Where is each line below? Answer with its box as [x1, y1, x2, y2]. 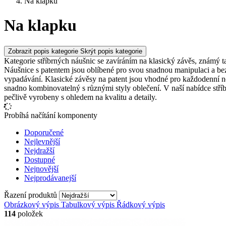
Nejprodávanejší [24, 173, 76, 182]
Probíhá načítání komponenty [4, 110, 97, 120]
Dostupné [24, 155, 55, 164]
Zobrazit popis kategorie [8, 47, 78, 55]
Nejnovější [24, 164, 59, 173]
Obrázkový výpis [4, 200, 59, 209]
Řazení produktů [4, 190, 59, 199]
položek [16, 209, 43, 218]
